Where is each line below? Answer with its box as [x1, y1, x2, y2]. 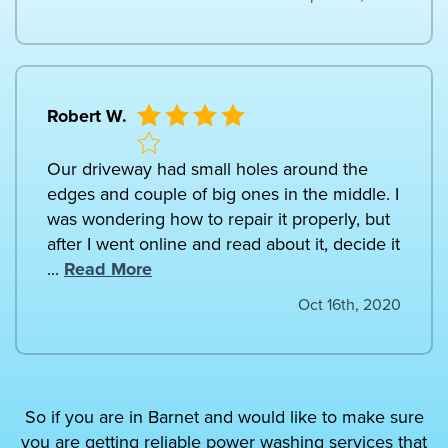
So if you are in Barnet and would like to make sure [24, 406, 424, 429]
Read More [64, 258, 152, 281]
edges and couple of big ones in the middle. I [47, 183, 399, 206]
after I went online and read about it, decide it [47, 233, 400, 256]
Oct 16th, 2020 [298, 295, 401, 316]
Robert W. [47, 105, 127, 128]
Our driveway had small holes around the [47, 158, 368, 181]
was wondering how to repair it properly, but [47, 208, 390, 231]
